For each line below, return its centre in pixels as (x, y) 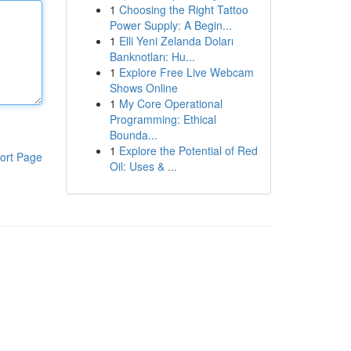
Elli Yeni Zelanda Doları (176, 41)
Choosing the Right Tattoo (183, 9)
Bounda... (133, 135)
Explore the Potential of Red (188, 150)
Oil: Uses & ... (143, 166)
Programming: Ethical (163, 119)
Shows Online (143, 88)
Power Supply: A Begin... (170, 25)
